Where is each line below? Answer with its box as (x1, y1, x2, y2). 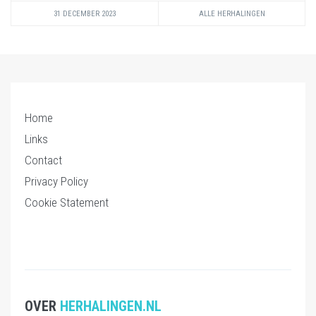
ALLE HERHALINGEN (198, 8, 265, 18)
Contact (25, 152, 62, 167)
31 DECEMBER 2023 (54, 8, 116, 18)
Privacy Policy (25, 174, 88, 188)
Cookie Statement (25, 195, 109, 209)
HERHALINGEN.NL (60, 297, 162, 315)
